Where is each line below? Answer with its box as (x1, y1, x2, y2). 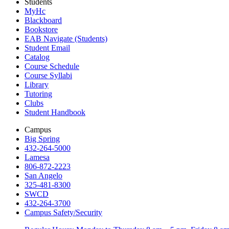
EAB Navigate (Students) (25, 34, 107, 43)
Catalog (25, 52, 50, 61)
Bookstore (25, 25, 58, 34)
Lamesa (25, 152, 50, 162)
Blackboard (25, 15, 62, 25)
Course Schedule (25, 61, 79, 71)
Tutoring (25, 89, 52, 98)
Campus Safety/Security (25, 208, 102, 217)
